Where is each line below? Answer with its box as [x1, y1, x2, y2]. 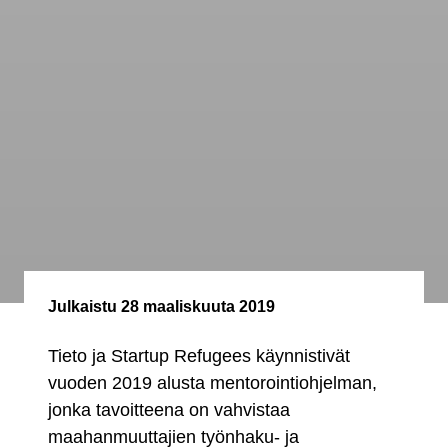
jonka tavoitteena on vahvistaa [48, 400, 290, 421]
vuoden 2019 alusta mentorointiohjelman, [48, 373, 377, 394]
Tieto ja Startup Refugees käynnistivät [48, 346, 350, 367]
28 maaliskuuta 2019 [117, 298, 275, 316]
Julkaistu [48, 298, 117, 316]
